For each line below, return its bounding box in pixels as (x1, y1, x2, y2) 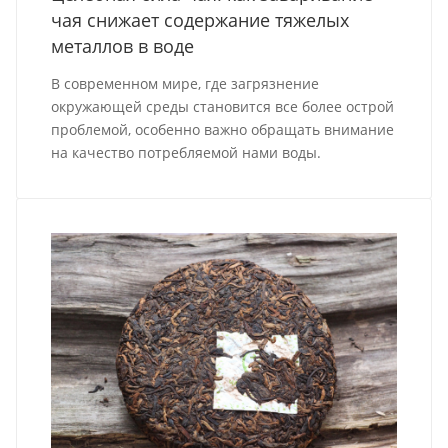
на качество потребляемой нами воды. (51, 143, 322, 163)
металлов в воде (51, 34, 195, 59)
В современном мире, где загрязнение (51, 74, 320, 94)
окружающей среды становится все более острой (51, 97, 395, 117)
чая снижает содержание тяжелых (51, 8, 350, 33)
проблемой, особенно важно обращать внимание (51, 120, 395, 140)
